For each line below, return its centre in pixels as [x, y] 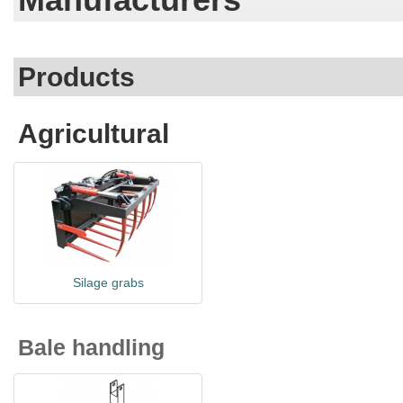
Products [76, 77]
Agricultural [94, 134]
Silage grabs [108, 282]
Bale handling [91, 347]
